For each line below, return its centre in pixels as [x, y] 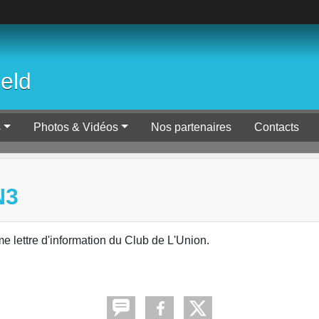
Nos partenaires [191, 127]
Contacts [276, 127]
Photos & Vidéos [76, 127]
